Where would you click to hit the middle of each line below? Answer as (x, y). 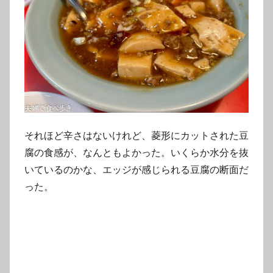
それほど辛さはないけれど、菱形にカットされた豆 (136, 135)
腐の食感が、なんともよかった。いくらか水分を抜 (136, 152)
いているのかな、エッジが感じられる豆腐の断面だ (136, 169)
